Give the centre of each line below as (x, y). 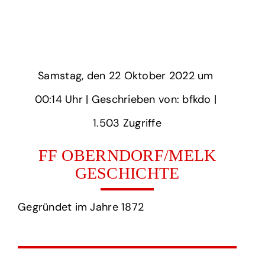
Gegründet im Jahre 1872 (81, 207)
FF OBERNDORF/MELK (127, 155)
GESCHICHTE (127, 173)
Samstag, (61, 75)
